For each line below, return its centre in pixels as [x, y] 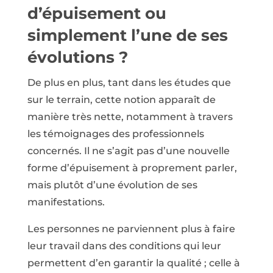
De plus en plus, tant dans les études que [129, 82]
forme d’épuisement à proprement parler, [132, 168]
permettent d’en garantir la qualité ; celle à [133, 263]
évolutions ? [77, 57]
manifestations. [66, 202]
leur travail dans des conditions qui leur [124, 246]
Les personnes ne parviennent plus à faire [131, 229]
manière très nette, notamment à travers [130, 116]
